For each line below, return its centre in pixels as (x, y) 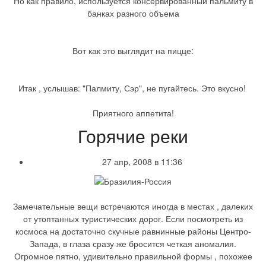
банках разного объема (133, 13)
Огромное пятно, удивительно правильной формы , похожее (133, 256)
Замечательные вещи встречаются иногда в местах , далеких (133, 206)
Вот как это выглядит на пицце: (133, 50)
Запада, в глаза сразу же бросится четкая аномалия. (133, 243)
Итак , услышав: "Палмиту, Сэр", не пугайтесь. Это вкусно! (133, 88)
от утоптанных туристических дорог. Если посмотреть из (133, 218)
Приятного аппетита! (133, 113)
